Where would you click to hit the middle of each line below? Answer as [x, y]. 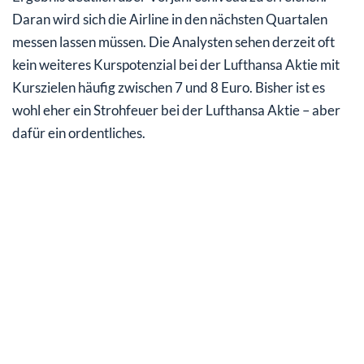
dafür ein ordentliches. [79, 133]
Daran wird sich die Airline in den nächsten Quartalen [170, 19]
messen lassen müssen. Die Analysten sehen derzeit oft [173, 42]
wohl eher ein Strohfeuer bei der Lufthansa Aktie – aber [176, 110]
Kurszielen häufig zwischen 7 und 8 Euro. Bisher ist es [169, 88]
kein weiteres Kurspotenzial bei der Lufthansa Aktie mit [176, 65]
